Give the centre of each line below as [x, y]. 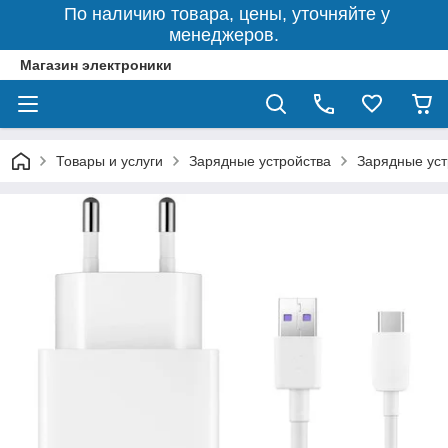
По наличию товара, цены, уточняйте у [224, 14]
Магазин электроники [96, 65]
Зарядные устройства [260, 161]
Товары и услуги [109, 161]
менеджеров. [224, 35]
